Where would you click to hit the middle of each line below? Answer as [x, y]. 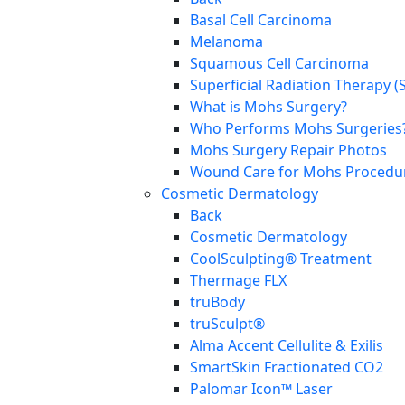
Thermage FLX [238, 281]
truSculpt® [227, 324]
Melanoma [226, 42]
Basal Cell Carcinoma [261, 20]
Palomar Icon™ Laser [261, 389]
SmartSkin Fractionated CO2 [287, 367]
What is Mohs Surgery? [268, 107]
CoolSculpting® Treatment [281, 259]
